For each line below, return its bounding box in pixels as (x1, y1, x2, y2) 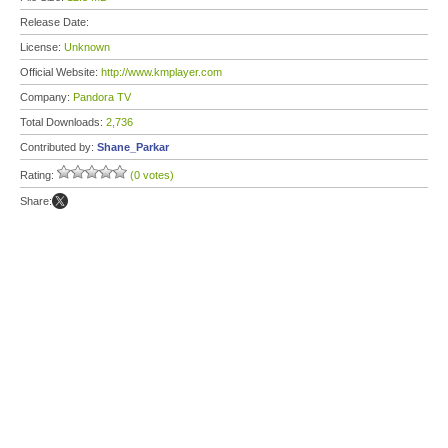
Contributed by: (20, 141, 97, 153)
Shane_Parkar (97, 141, 169, 153)
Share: (20, 195, 52, 207)
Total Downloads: (20, 116, 106, 128)
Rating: (20, 169, 57, 181)
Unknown (64, 41, 110, 53)
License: (20, 41, 64, 53)
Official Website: (20, 66, 101, 78)
